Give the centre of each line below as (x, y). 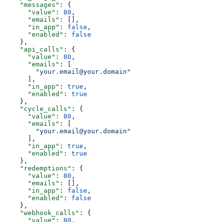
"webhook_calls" (42, 213)
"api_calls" (34, 49)
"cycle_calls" (38, 109)
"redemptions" (38, 168)
